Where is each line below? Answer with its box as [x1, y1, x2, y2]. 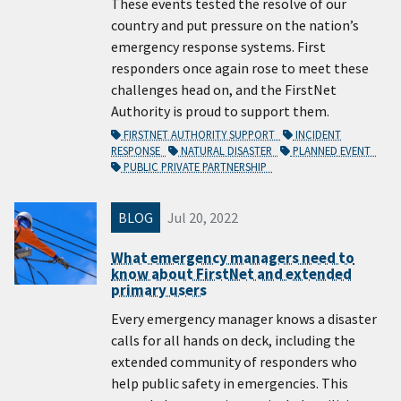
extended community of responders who [111, 353, 357, 371]
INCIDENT [293, 127, 341, 142]
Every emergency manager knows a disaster [111, 310, 377, 328]
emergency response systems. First [111, 38, 326, 56]
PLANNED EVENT [290, 143, 376, 158]
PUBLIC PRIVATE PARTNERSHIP [121, 159, 272, 175]
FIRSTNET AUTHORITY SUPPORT [121, 127, 280, 142]
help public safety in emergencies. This [111, 374, 348, 393]
